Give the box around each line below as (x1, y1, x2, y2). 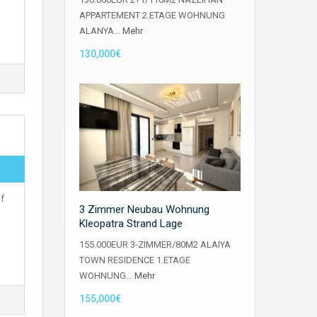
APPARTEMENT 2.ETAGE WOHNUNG (79, 9, 225, 21)
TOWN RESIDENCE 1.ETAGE (79, 255, 190, 266)
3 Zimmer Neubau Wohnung (79, 203, 209, 217)
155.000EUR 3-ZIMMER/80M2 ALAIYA (79, 239, 231, 250)
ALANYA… (79, 25, 122, 36)
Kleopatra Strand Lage (79, 217, 183, 231)
